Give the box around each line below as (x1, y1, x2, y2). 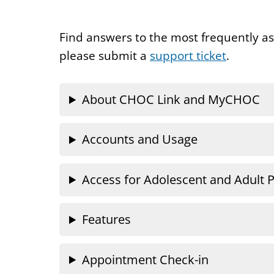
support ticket (150, 47, 226, 64)
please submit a (59, 47, 150, 64)
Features (82, 211, 131, 228)
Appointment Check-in (82, 251, 209, 268)
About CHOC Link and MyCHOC (82, 91, 261, 108)
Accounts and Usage (82, 131, 198, 148)
